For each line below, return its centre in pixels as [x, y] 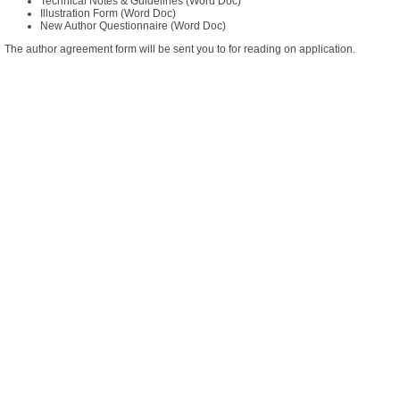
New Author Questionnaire [104, 25]
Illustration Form [79, 13]
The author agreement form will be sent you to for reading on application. [180, 49]
